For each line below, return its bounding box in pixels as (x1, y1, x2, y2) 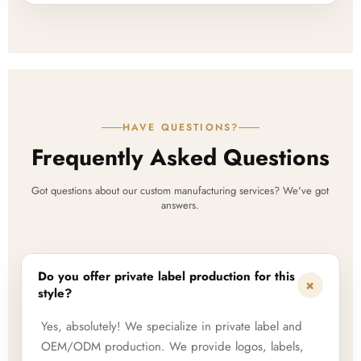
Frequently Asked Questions (31, 140, 330, 174)
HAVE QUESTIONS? (122, 119, 239, 135)
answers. (161, 197, 200, 213)
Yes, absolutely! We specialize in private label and (41, 317, 302, 335)
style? (38, 284, 72, 302)
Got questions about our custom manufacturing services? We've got (31, 182, 330, 198)
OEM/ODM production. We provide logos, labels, (41, 337, 304, 355)
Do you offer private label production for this (38, 267, 295, 285)
